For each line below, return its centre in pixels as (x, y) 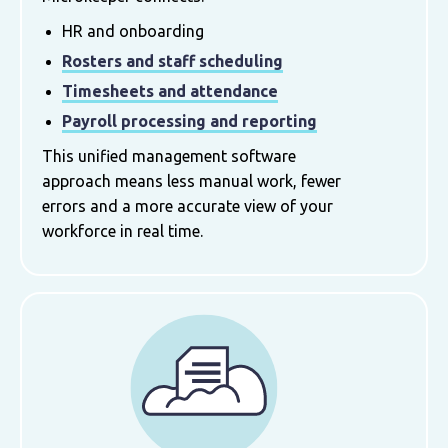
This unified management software (169, 155)
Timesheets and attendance (170, 90)
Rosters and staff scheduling (172, 60)
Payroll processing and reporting (189, 120)
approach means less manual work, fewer (191, 180)
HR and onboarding (133, 30)
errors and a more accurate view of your (187, 205)
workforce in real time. (124, 230)
